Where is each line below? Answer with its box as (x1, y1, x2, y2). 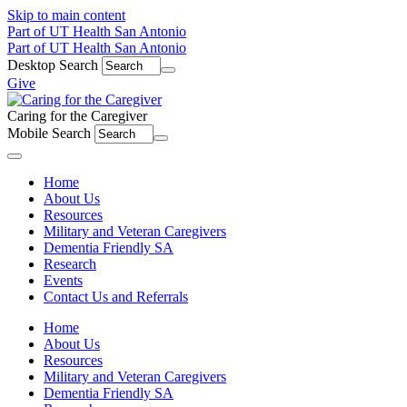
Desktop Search (7, 57, 98, 73)
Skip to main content (7, 7, 125, 23)
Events (44, 273, 83, 288)
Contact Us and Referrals (44, 289, 188, 304)
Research (44, 256, 96, 272)
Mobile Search (7, 125, 91, 141)
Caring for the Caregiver (7, 108, 147, 124)
